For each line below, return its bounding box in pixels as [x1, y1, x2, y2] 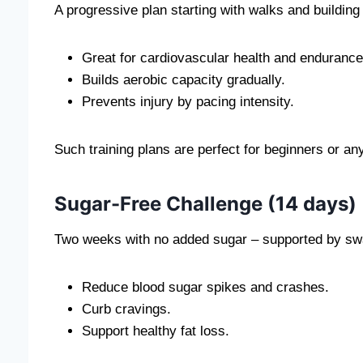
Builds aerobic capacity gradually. [82, 71, 285, 88]
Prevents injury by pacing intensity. [82, 93, 294, 109]
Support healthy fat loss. [82, 322, 229, 339]
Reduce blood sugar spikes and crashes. [82, 279, 329, 295]
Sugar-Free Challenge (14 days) [54, 191, 357, 216]
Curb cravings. [82, 301, 171, 317]
